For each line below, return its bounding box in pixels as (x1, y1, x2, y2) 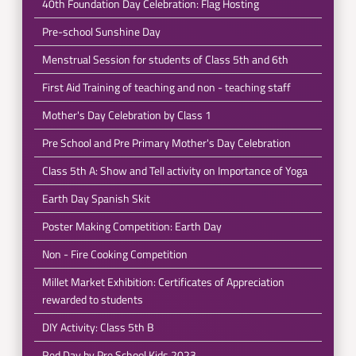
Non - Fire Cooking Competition (41, 246, 188, 262)
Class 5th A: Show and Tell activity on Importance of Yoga (41, 162, 308, 179)
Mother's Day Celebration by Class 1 (41, 106, 211, 123)
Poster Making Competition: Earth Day (41, 218, 222, 234)
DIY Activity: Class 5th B (41, 319, 154, 335)
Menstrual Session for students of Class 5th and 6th (41, 51, 288, 68)
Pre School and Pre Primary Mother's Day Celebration (41, 134, 291, 151)
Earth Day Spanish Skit (41, 190, 150, 207)
